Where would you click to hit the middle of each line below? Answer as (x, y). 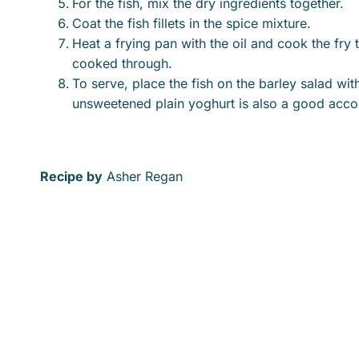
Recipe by (71, 176)
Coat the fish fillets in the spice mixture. (192, 23)
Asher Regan (143, 176)
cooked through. (122, 63)
